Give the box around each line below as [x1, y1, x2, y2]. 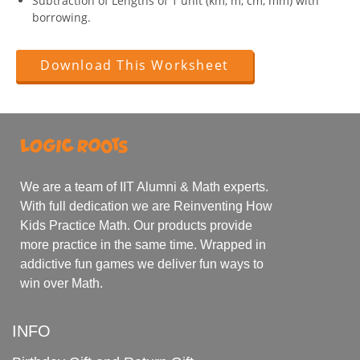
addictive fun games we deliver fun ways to [20, 256, 264, 271]
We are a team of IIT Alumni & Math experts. [20, 179, 268, 194]
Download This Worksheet [40, 56, 229, 75]
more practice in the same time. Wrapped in [20, 237, 266, 252]
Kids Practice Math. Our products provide [20, 218, 252, 232]
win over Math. [20, 276, 103, 290]
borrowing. [32, 10, 91, 26]
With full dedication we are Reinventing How [20, 198, 272, 213]
